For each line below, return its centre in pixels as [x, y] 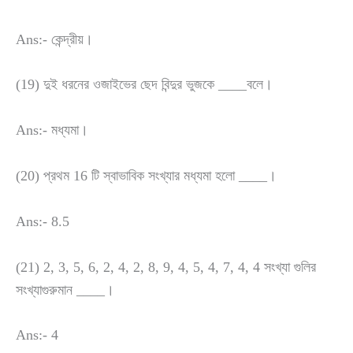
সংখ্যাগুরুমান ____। [65, 290]
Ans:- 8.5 [43, 221]
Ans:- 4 [37, 335]
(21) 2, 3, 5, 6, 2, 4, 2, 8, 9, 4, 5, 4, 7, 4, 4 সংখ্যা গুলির [166, 267]
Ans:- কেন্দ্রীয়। [54, 39]
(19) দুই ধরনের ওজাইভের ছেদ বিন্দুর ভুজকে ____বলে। [144, 85]
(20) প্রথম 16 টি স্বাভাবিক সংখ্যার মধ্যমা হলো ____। [146, 176]
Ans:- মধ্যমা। [52, 130]
